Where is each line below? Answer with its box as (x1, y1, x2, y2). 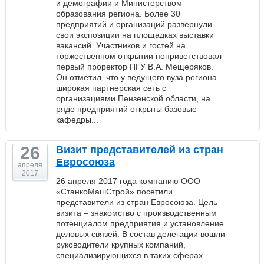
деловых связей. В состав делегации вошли (55, 229, 225, 239)
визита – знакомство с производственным (55, 208, 217, 217)
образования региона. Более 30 (55, 9, 180, 18)
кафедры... (55, 115, 98, 124)
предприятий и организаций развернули (55, 19, 212, 29)
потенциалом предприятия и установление (55, 219, 224, 228)
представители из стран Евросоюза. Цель (55, 197, 217, 207)
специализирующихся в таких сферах (55, 250, 203, 260)
